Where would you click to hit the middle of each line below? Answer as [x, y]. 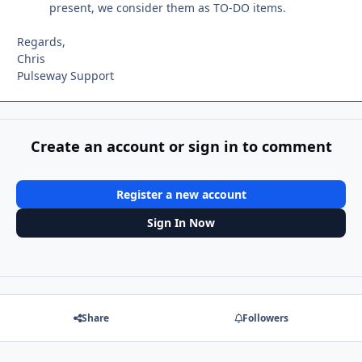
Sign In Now [181, 223]
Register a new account [181, 194]
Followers [265, 318]
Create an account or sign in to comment [181, 146]
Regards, [41, 42]
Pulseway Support [65, 76]
